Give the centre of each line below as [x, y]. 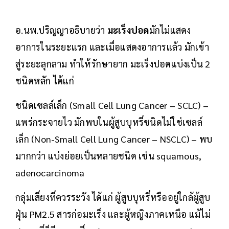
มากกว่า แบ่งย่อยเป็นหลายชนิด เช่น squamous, [109, 156]
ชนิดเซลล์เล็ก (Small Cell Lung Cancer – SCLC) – [112, 105]
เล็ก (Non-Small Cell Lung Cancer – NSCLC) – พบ [114, 139]
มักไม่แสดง [170, 30]
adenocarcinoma [50, 173]
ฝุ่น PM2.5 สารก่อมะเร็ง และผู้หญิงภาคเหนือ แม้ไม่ [113, 214]
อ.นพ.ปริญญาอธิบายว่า [61, 30]
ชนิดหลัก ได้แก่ [45, 81]
